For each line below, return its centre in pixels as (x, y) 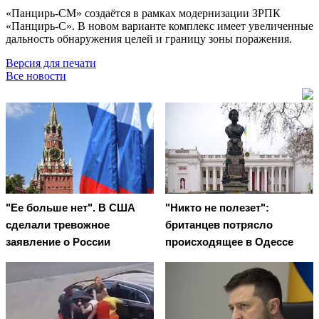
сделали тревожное (58, 225)
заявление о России (58, 242)
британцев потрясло (219, 225)
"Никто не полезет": (217, 208)
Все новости (36, 75)
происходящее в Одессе (229, 242)
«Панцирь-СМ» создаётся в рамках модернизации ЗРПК (143, 13)
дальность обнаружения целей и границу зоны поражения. (149, 38)
